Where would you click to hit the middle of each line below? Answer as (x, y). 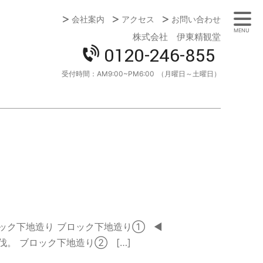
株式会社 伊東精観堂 (177, 36)
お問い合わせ (196, 19)
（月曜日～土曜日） (189, 74)
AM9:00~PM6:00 (126, 74)
